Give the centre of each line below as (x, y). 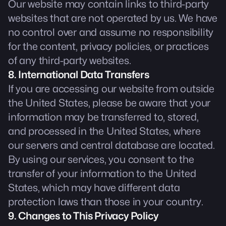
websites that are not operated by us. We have (113, 18)
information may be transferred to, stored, (103, 117)
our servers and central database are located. (111, 145)
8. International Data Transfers (79, 75)
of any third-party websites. (70, 61)
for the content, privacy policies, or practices (108, 46)
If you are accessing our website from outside (111, 89)
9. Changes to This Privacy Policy (83, 216)
